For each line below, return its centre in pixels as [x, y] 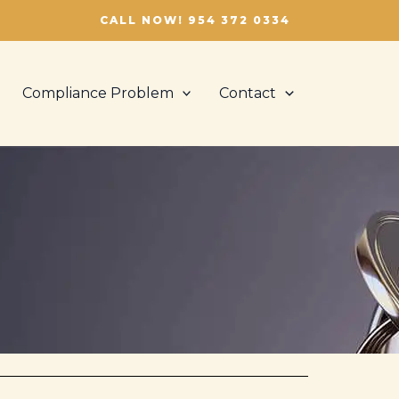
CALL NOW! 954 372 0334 [195, 20]
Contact [248, 93]
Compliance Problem [98, 93]
